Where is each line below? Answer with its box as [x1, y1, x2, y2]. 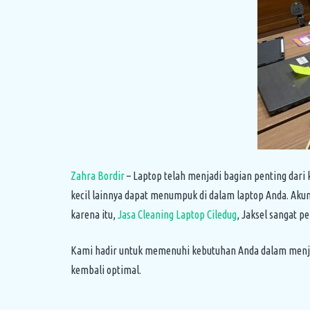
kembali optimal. [71, 264, 141, 276]
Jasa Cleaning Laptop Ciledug [118, 208, 237, 221]
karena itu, [71, 208, 118, 221]
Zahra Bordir [71, 170, 125, 182]
